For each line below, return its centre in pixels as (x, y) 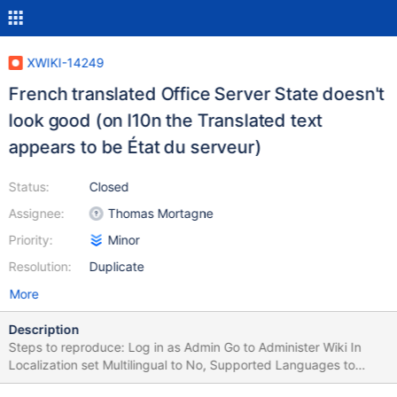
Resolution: (40, 266)
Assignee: (36, 213)
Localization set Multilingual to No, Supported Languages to (182, 365)
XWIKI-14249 (66, 62)
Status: (29, 187)
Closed (109, 187)
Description (44, 329)
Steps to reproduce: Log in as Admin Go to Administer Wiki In (68, 347)
